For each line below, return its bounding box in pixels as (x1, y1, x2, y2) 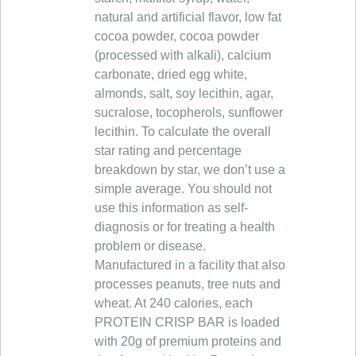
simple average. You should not (95, 182, 272, 195)
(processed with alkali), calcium (95, 48, 271, 62)
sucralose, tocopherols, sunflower (95, 106, 283, 119)
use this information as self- (95, 201, 248, 215)
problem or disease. (95, 239, 206, 253)
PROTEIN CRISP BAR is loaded (95, 315, 280, 329)
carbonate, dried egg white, (95, 68, 247, 81)
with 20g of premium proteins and (95, 335, 281, 348)
